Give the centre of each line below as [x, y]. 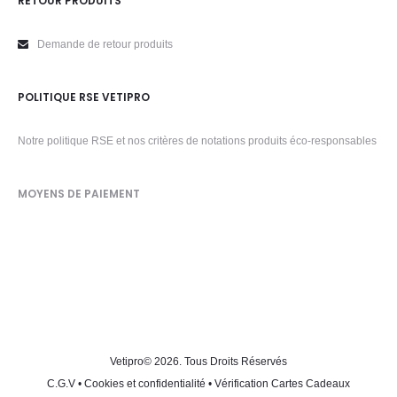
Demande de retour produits [105, 44]
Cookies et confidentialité [145, 384]
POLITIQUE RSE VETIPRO [84, 97]
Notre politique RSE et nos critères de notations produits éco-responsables [197, 141]
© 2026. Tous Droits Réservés [215, 362]
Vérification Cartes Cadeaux [282, 384]
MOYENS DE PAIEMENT [79, 194]
